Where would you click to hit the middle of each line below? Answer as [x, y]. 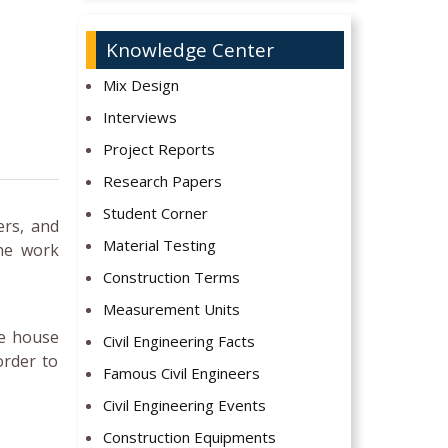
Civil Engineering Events [185, 405]
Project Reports [159, 149]
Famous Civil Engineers [182, 373]
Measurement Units [172, 309]
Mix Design [141, 85]
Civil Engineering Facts [179, 341]
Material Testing [160, 245]
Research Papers [163, 181]
